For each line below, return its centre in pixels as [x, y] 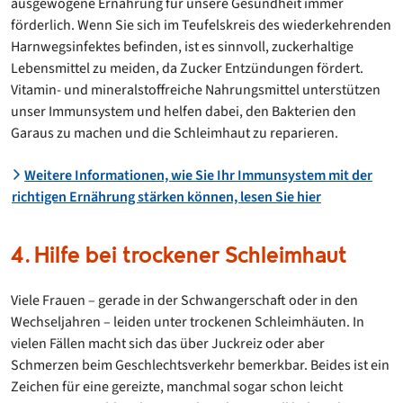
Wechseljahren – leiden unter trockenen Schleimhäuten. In [188, 322]
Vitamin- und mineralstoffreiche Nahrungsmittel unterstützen [196, 90]
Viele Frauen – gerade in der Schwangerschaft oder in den [184, 300]
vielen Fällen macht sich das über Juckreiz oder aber [168, 343]
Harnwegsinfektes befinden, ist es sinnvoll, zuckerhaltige [182, 46]
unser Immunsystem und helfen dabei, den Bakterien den [184, 111]
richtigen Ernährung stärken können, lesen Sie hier [166, 197]
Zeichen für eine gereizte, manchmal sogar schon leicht [177, 386]
